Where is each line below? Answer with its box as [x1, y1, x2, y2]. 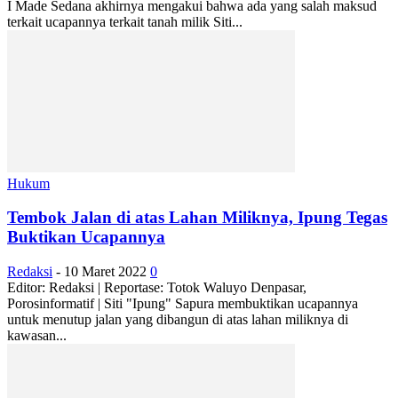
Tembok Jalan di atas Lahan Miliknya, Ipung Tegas [7, 208, 387, 227]
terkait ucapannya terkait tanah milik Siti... [7, 13, 243, 29]
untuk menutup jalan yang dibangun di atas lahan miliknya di [7, 311, 348, 327]
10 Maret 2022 [64, 263, 147, 279]
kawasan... [7, 327, 67, 343]
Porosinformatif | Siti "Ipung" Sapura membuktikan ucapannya [7, 295, 358, 311]
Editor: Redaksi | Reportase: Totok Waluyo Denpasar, [7, 279, 306, 295]
